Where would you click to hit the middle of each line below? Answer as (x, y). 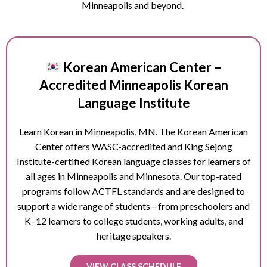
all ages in (46, 176)
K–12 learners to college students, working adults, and (133, 221)
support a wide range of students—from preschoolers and (133, 206)
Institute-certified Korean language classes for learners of (133, 162)
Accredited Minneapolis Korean (133, 85)
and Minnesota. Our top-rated (179, 176)
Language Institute (133, 103)
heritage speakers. (133, 236)
